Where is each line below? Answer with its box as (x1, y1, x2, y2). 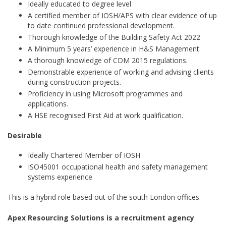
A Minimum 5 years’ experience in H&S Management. (28, 44, 201, 53)
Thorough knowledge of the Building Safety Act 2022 (28, 32, 200, 42)
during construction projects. (28, 77, 121, 87)
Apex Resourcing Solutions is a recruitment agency (8, 213, 194, 222)
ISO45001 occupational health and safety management (28, 162, 208, 172)
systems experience (28, 172, 92, 182)
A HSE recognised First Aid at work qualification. (28, 110, 183, 120)
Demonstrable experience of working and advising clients (28, 67, 214, 77)
